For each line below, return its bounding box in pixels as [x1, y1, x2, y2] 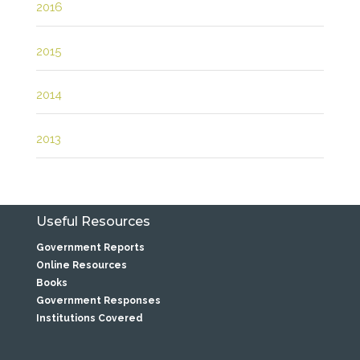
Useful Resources [35, 214, 150, 230]
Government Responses [35, 295, 161, 307]
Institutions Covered [35, 313, 143, 325]
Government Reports [35, 242, 145, 254]
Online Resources [35, 260, 127, 272]
